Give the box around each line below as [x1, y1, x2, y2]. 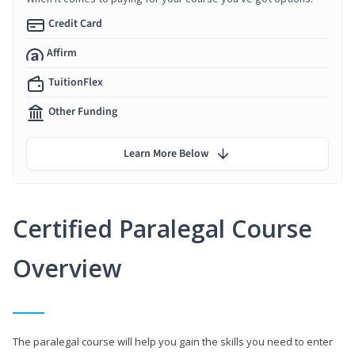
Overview [13, 251, 121, 284]
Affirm [47, 44, 77, 61]
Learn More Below [124, 145, 208, 162]
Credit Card [48, 15, 102, 32]
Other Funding [48, 103, 117, 120]
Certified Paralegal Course [13, 212, 312, 245]
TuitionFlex [48, 74, 103, 90]
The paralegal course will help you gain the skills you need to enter [13, 334, 333, 349]
